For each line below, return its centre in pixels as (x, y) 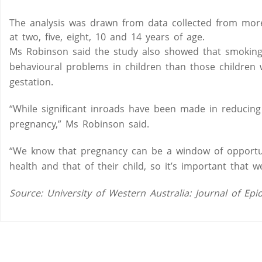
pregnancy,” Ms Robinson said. (79, 124)
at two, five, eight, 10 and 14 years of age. (107, 37)
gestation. (31, 82)
